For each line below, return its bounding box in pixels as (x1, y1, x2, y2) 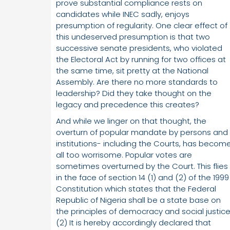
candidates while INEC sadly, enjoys (56, 9, 189, 20)
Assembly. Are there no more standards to (56, 76, 218, 88)
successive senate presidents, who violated (56, 43, 222, 54)
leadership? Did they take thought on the (56, 88, 212, 99)
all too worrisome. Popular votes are (56, 149, 192, 161)
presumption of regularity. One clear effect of (56, 20, 227, 31)
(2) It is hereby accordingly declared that (56, 217, 211, 228)
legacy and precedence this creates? (56, 99, 199, 110)
